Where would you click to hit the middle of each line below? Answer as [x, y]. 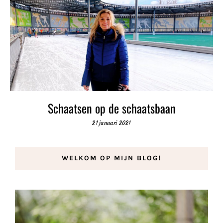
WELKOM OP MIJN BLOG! [111, 158]
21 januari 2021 [111, 123]
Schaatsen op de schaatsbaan [111, 108]
